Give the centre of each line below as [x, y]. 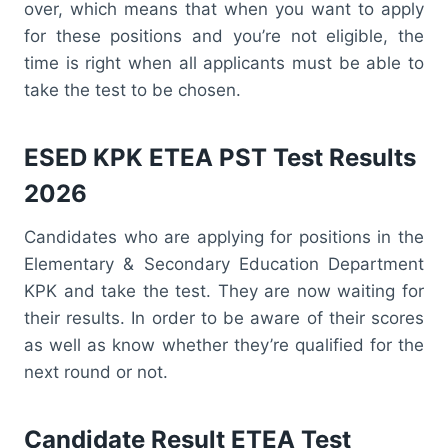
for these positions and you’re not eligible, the [224, 35]
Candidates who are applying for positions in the [224, 236]
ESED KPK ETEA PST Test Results [220, 157]
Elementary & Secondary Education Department [224, 263]
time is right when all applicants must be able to [224, 62]
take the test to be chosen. [132, 89]
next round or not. [96, 371]
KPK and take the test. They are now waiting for [224, 290]
